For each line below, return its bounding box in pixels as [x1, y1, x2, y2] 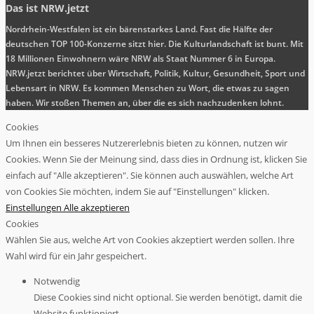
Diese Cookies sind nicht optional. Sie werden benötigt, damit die [34, 291, 302, 304]
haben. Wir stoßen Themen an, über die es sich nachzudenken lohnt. [6, 97, 284, 109]
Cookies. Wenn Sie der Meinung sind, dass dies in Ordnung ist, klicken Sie [6, 153, 307, 166]
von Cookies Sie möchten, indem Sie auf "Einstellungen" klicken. [6, 185, 269, 198]
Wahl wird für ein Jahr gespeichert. [6, 250, 146, 263]
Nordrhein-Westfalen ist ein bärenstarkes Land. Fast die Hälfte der [6, 23, 273, 36]
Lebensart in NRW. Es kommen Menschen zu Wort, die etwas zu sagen [6, 82, 289, 95]
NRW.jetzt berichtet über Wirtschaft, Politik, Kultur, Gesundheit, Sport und [6, 67, 305, 80]
